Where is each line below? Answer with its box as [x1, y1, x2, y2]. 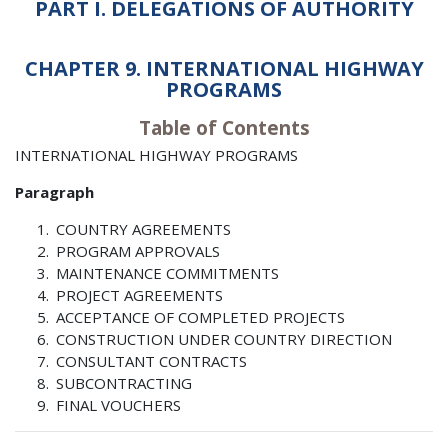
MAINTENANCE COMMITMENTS [56, 263, 280, 284]
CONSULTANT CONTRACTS [56, 351, 248, 372]
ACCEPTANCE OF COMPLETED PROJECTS [56, 307, 346, 328]
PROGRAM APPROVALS [56, 241, 221, 262]
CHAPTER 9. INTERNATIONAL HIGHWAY [24, 54, 424, 82]
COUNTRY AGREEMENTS [56, 219, 232, 240]
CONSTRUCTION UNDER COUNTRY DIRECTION [56, 329, 393, 350]
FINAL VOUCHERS [56, 395, 182, 416]
